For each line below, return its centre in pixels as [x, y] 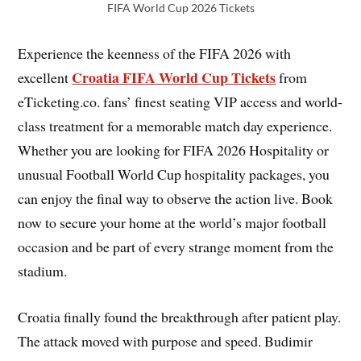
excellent [45, 78]
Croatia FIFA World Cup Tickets [174, 78]
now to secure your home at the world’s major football [172, 223]
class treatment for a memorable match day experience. [175, 126]
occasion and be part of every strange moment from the [176, 247]
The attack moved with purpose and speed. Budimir [166, 340]
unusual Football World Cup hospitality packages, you [174, 174]
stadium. [43, 271]
